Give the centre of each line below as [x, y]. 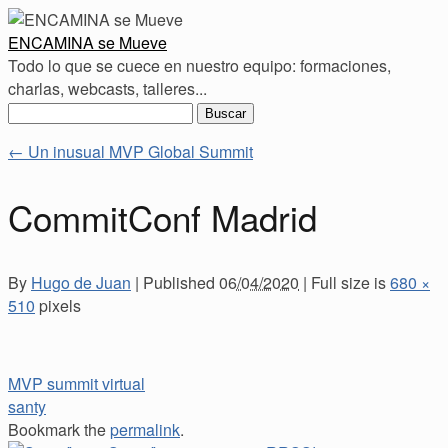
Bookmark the [59, 430]
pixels [58, 306]
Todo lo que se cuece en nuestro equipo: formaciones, [199, 65]
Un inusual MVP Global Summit [138, 151]
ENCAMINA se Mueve [87, 42]
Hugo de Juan [81, 283]
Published [179, 283]
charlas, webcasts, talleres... [107, 88]
